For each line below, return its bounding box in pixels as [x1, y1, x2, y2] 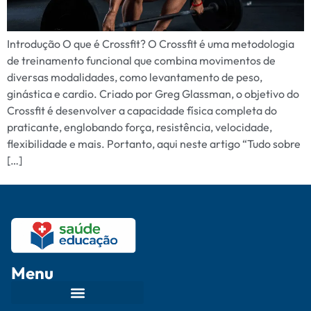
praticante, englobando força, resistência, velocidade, [7, 120, 272, 135]
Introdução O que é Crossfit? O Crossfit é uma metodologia [7, 37, 294, 51]
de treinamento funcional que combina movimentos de [7, 53, 276, 68]
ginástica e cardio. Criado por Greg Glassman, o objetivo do [7, 87, 299, 101]
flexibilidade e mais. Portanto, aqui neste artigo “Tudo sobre [7, 137, 301, 151]
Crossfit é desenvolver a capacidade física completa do [7, 103, 277, 118]
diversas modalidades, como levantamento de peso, [7, 70, 262, 85]
